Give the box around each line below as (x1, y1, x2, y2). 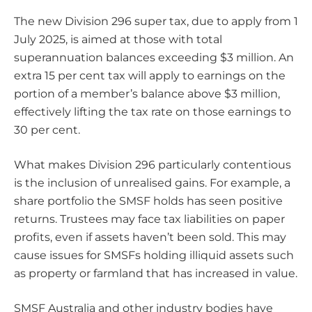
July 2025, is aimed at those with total (14, 33, 222, 47)
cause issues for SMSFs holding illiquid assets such (14, 249, 294, 263)
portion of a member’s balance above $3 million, (14, 87, 280, 101)
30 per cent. (14, 123, 80, 137)
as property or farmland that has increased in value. (14, 267, 297, 281)
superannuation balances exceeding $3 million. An (14, 51, 294, 65)
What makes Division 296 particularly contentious (14, 158, 291, 172)
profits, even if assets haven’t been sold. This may (14, 231, 286, 244)
